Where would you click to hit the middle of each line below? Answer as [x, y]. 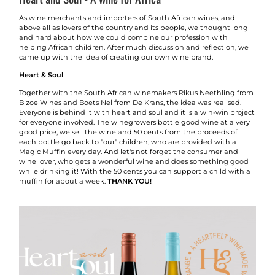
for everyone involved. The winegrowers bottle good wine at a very [134, 122]
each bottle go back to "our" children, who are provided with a [128, 141]
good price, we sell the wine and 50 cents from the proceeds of [128, 132]
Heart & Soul [41, 75]
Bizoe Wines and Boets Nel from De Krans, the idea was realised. [130, 102]
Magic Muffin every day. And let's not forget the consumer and [129, 151]
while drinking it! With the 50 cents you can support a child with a [135, 171]
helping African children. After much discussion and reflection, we [134, 48]
